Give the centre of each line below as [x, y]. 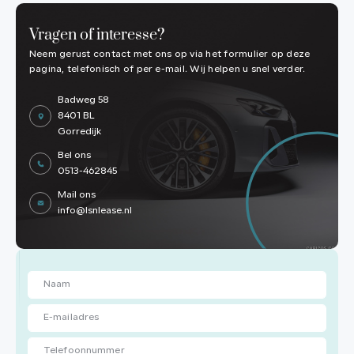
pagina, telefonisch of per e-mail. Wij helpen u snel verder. [168, 70]
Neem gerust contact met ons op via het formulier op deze [170, 55]
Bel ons [74, 156]
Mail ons [77, 196]
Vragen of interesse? [97, 36]
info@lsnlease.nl [95, 211]
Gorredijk [79, 132]
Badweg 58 [83, 101]
